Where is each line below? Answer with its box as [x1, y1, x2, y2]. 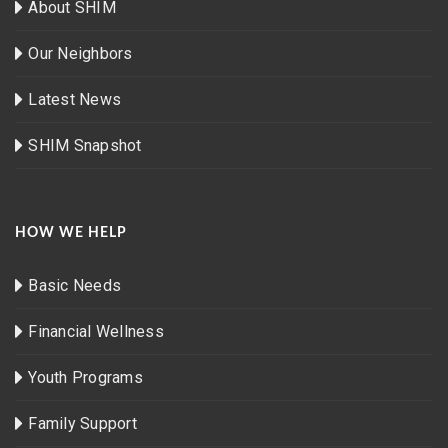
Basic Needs [28, 275, 121, 295]
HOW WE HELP [15, 225, 127, 240]
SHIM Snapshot [28, 135, 142, 155]
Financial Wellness [28, 321, 164, 341]
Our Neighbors [28, 43, 133, 63]
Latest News [28, 89, 121, 109]
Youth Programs [28, 367, 143, 387]
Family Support [28, 413, 137, 433]
